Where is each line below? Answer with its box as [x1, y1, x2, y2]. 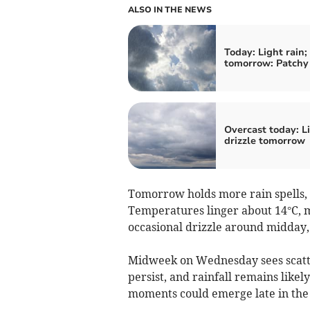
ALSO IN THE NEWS [127, 3, 212, 15]
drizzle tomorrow [224, 134, 305, 147]
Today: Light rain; [224, 45, 307, 59]
